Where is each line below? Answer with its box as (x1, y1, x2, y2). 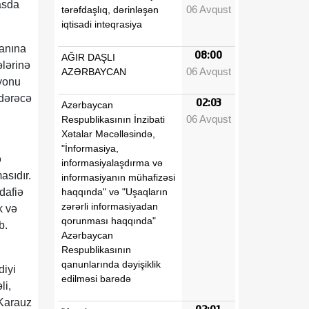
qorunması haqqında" (61, 215, 156, 226)
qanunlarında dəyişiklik (61, 258, 161, 270)
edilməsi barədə (61, 272, 131, 284)
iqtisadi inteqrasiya (61, 18, 145, 30)
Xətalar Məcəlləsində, (61, 128, 155, 139)
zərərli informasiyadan (61, 200, 158, 212)
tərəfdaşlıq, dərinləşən (61, 3, 159, 15)
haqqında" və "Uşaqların (61, 186, 168, 197)
